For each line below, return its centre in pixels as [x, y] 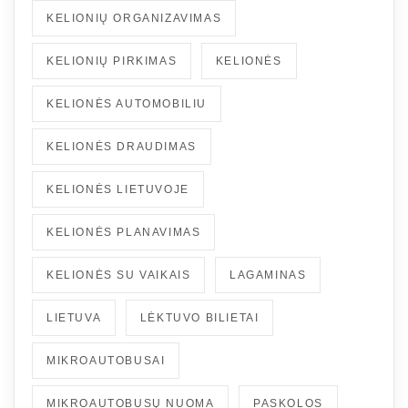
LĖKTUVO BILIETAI [199, 317]
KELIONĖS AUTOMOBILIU [127, 103]
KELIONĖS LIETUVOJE [118, 189]
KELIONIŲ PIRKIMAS [112, 61]
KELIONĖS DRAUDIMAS [122, 146]
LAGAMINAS [268, 275]
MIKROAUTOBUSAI [106, 360]
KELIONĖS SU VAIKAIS [119, 275]
